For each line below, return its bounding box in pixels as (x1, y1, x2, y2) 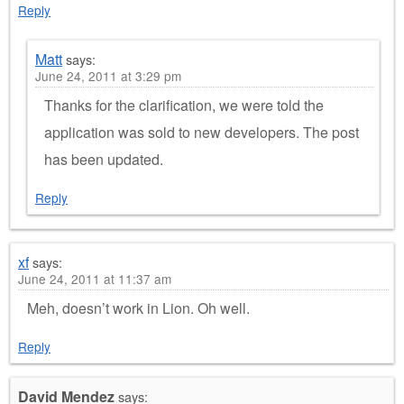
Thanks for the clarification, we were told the (44, 95, 324, 116)
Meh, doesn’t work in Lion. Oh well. (27, 298, 250, 319)
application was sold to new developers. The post (44, 122, 359, 143)
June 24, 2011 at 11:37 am (18, 270, 171, 289)
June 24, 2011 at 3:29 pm (35, 67, 181, 86)
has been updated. (44, 149, 163, 170)
